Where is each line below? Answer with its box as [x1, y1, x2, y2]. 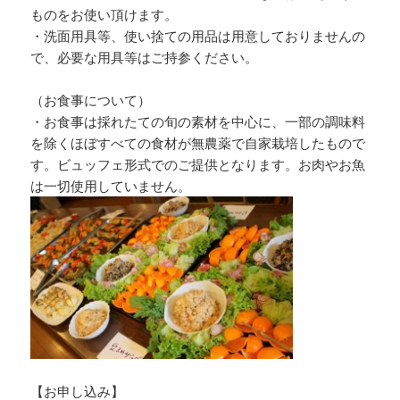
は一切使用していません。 [30, 177, 192, 196]
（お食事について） [30, 91, 152, 110]
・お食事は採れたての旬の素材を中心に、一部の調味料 [30, 112, 366, 131]
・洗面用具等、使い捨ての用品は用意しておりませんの [30, 27, 366, 46]
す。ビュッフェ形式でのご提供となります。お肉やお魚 [30, 155, 366, 174]
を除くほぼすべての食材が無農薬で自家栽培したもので [30, 134, 366, 153]
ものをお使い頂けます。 [30, 5, 179, 24]
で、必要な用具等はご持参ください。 [30, 48, 259, 67]
